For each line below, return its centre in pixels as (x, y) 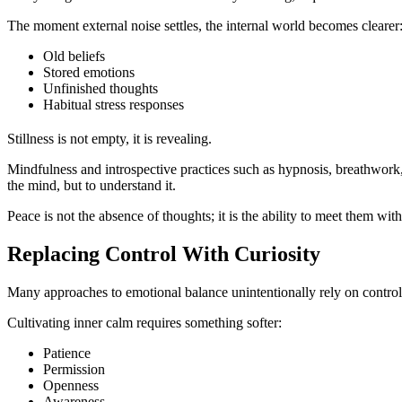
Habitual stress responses (114, 105)
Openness (71, 386)
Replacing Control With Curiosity (164, 254)
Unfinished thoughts (100, 89)
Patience (67, 354)
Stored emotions (89, 73)
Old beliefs (74, 57)
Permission (74, 370)
